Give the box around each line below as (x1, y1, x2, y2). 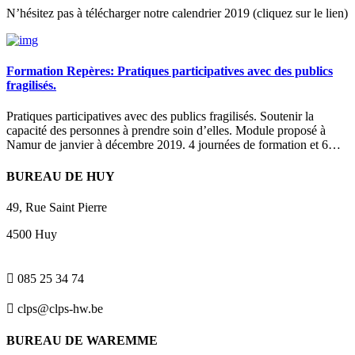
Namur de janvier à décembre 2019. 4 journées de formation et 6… (6, 138, 341, 152)
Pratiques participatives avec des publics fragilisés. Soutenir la (6, 109, 314, 124)
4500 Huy (6, 227, 57, 241)
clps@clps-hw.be (14, 301, 103, 315)
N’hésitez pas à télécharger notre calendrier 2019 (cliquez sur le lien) (6, 6, 348, 20)
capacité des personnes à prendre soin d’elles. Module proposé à (6, 124, 326, 138)
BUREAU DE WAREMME (6, 334, 158, 348)
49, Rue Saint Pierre (6, 200, 107, 214)
